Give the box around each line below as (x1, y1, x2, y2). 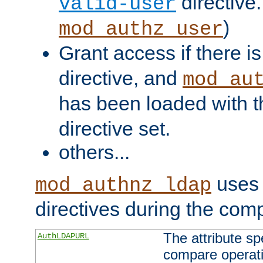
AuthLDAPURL (37, 231, 89, 241)
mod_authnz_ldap (35, 174, 211, 197)
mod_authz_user (59, 18, 223, 41)
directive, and (59, 67, 183, 89)
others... (59, 141, 130, 163)
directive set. (59, 117, 170, 140)
